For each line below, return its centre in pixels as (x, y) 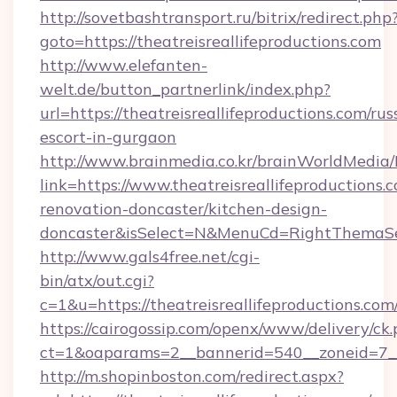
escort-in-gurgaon (108, 137)
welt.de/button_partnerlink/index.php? (185, 89)
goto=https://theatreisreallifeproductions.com (210, 41)
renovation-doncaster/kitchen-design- (183, 209)
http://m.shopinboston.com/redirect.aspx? (192, 376)
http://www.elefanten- (124, 65)
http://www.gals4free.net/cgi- (150, 257)
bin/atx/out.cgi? (97, 280)
